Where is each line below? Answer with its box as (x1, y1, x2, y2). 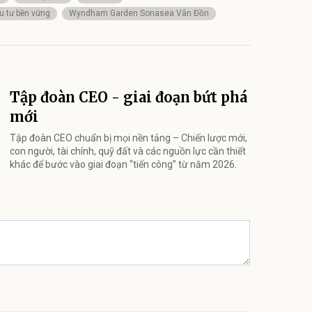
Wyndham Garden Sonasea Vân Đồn (69, 8, 209, 19)
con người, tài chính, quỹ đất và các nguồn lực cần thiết (10, 146, 246, 157)
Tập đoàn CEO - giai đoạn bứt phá (10, 88, 247, 107)
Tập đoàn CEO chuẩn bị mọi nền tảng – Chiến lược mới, (10, 132, 247, 144)
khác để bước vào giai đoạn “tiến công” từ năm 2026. (10, 159, 237, 171)
